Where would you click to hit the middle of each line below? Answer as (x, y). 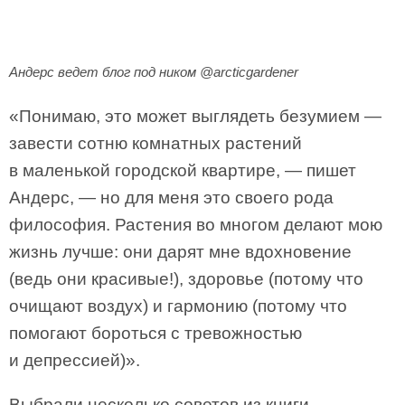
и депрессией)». (75, 360)
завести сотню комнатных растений (155, 143)
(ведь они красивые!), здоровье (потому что (186, 279)
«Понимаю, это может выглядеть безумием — (195, 116)
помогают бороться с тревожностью (155, 333)
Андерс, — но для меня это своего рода (171, 198)
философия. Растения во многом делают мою (196, 225)
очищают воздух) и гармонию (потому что (178, 306)
